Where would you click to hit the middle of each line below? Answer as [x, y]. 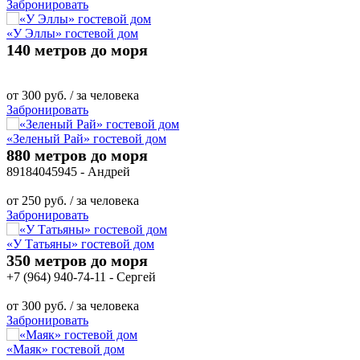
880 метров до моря [77, 155]
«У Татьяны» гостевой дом [80, 243]
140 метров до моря [77, 49]
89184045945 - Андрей [68, 171]
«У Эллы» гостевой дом [72, 33]
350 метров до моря [77, 260]
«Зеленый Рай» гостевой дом [86, 138]
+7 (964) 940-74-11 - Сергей [81, 276]
